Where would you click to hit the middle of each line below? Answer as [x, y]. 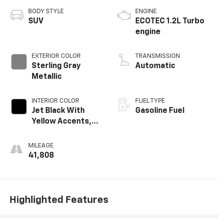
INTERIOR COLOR [55, 101]
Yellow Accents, [61, 121]
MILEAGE [41, 145]
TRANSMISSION [158, 56]
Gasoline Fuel [160, 111]
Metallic [46, 77]
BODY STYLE [46, 11]
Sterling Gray [56, 66]
